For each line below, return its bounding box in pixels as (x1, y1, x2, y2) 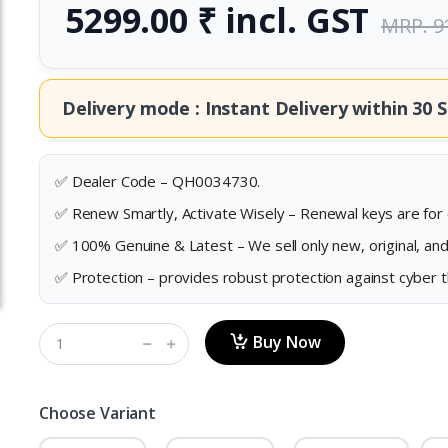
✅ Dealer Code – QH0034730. (54, 170, 261, 191)
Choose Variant (38, 402, 156, 425)
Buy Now (252, 331, 321, 354)
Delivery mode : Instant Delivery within (61, 95, 413, 120)
